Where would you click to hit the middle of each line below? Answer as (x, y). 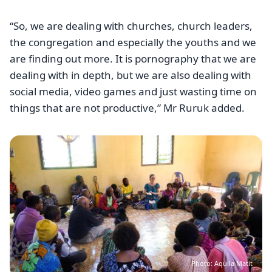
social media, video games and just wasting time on (133, 92)
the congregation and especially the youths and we (133, 42)
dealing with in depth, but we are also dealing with (131, 75)
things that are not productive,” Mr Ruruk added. (127, 108)
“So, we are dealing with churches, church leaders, (131, 26)
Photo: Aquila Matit (222, 263)
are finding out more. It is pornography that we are (133, 59)
